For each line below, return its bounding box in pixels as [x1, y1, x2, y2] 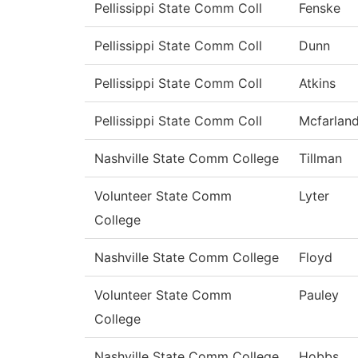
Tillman [299, 150, 342, 167]
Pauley [299, 287, 339, 304]
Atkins [299, 75, 336, 92]
